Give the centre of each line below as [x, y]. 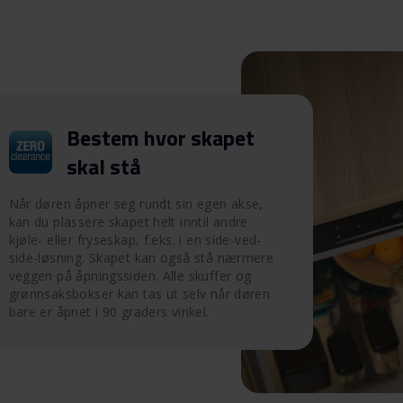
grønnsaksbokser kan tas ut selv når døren [139, 293]
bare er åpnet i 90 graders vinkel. [109, 311]
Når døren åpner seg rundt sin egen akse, [136, 203]
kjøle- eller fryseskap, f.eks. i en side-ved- [135, 239]
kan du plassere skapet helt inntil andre [128, 221]
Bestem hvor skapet [160, 137]
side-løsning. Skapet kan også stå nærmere [141, 257]
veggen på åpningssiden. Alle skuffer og [130, 275]
